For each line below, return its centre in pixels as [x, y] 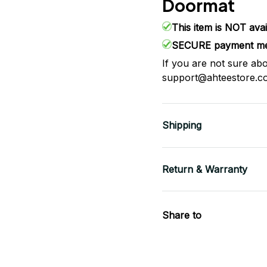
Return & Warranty [205, 169]
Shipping [182, 125]
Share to [182, 215]
